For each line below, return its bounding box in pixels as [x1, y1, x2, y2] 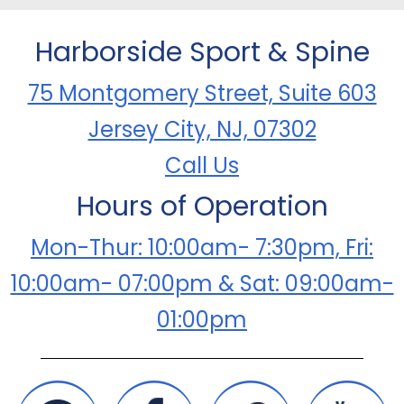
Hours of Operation [76, 187, 328, 225]
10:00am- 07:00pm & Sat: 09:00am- [10, 268, 394, 298]
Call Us [165, 150, 239, 180]
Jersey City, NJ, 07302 [87, 114, 317, 144]
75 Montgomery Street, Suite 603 [27, 78, 377, 108]
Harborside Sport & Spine [34, 32, 370, 71]
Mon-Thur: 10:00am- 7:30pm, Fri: [31, 232, 373, 262]
